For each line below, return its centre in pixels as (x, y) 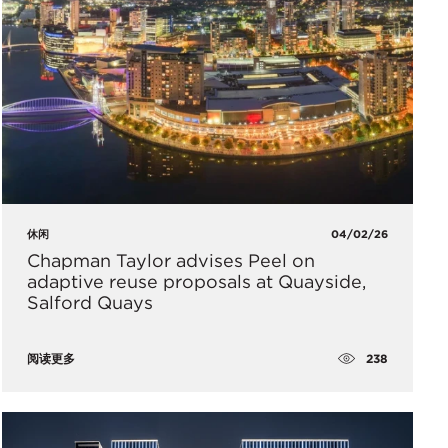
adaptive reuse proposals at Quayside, (196, 282)
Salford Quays (89, 303)
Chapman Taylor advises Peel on (170, 261)
